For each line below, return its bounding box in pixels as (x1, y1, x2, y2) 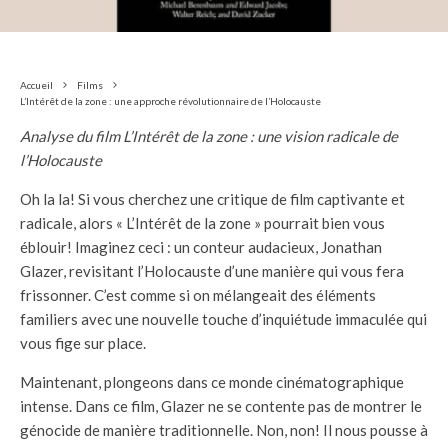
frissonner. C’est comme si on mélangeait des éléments (20, 285, 376, 304)
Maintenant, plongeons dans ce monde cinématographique (20, 372, 404, 391)
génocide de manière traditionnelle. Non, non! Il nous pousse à (20, 420, 428, 439)
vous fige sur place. (20, 333, 146, 352)
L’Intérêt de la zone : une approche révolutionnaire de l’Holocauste (20, 94, 321, 107)
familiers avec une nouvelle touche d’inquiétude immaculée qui (20, 309, 427, 328)
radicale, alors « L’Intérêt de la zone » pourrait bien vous (20, 213, 385, 232)
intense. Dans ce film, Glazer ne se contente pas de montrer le (20, 396, 422, 415)
